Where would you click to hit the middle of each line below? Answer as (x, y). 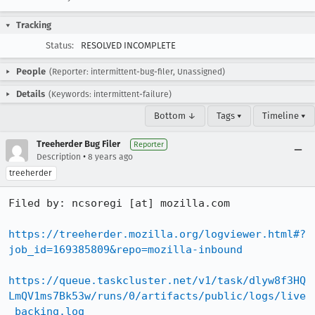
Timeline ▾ (284, 116)
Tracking (34, 25)
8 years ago (110, 157)
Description (59, 157)
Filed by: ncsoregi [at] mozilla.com (119, 203)
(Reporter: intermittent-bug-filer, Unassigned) (137, 72)
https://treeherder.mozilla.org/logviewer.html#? (157, 234)
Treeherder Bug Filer (78, 144)
